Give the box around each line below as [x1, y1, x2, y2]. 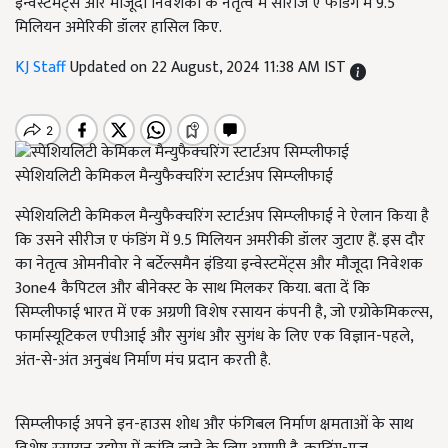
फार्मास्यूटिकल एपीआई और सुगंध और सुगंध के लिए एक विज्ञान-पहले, [15, 323, 413, 351]
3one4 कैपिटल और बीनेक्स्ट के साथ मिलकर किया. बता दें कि [15, 275, 370, 303]
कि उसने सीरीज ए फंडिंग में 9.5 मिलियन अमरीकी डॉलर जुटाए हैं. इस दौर [15, 227, 425, 255]
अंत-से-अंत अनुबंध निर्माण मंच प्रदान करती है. [15, 347, 271, 375]
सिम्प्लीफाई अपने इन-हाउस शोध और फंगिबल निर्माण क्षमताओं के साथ [15, 411, 413, 439]
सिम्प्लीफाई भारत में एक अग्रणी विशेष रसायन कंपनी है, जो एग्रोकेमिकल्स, [15, 299, 432, 327]
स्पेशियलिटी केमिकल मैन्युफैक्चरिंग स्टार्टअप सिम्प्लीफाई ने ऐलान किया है [15, 203, 429, 231]
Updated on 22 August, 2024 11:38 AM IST [70, 54, 350, 81]
